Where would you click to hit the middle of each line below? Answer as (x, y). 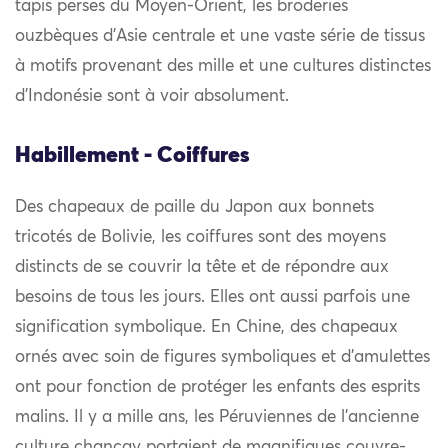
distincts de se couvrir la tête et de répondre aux (202, 268)
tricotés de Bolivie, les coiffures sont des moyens (200, 238)
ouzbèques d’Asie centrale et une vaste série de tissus (220, 37)
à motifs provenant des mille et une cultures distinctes (223, 67)
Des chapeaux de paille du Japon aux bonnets (194, 208)
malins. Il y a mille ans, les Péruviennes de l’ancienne (217, 418)
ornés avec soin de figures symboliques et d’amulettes (222, 358)
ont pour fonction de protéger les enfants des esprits (217, 388)
